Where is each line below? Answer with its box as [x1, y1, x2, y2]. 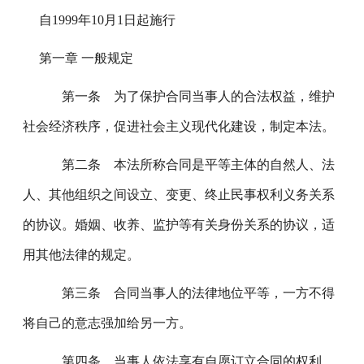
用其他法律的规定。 [23, 248, 141, 262]
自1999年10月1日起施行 [39, 13, 176, 27]
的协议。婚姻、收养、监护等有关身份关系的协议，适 [23, 218, 336, 232]
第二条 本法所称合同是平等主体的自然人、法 [39, 158, 336, 171]
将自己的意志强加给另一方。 [23, 316, 193, 330]
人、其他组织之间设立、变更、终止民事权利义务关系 [23, 188, 336, 201]
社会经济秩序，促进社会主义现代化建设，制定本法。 [23, 119, 336, 133]
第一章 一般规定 [39, 51, 134, 65]
